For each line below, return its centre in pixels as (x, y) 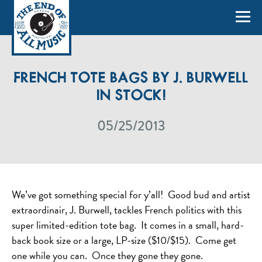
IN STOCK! (131, 96)
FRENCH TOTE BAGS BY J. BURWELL (131, 79)
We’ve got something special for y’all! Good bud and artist (131, 194)
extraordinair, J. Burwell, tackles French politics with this (127, 210)
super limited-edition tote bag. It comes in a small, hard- (128, 225)
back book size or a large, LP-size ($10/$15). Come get (124, 240)
